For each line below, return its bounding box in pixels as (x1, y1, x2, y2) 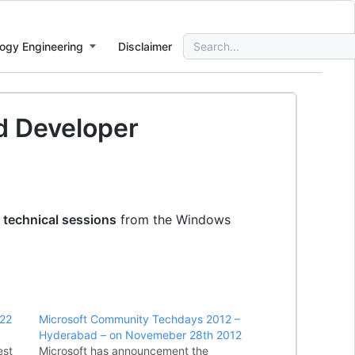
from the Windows (116, 212, 231, 227)
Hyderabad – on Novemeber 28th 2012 (39, 328, 242, 342)
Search (182, 33, 219, 48)
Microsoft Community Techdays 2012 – (39, 312, 241, 326)
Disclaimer (118, 39, 172, 53)
